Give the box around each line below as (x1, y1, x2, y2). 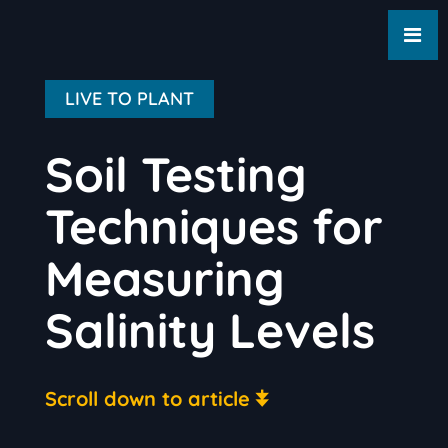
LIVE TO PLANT (64, 87, 194, 110)
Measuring (44, 248, 285, 308)
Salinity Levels (44, 300, 375, 360)
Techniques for (44, 196, 383, 256)
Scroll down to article (44, 386, 250, 411)
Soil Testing (44, 144, 307, 204)
